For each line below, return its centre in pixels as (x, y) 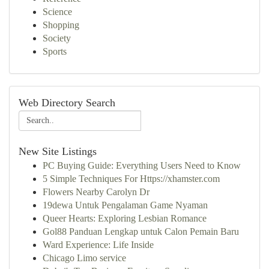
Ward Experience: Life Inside (98, 245)
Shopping (61, 25)
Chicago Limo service (84, 258)
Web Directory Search (67, 103)
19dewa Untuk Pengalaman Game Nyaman (125, 205)
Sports (55, 51)
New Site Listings (58, 151)
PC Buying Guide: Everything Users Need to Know (142, 165)
